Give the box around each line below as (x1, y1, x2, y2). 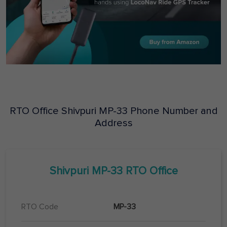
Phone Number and (127, 106, 218, 117)
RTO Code (21, 203, 58, 211)
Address (94, 118, 133, 129)
